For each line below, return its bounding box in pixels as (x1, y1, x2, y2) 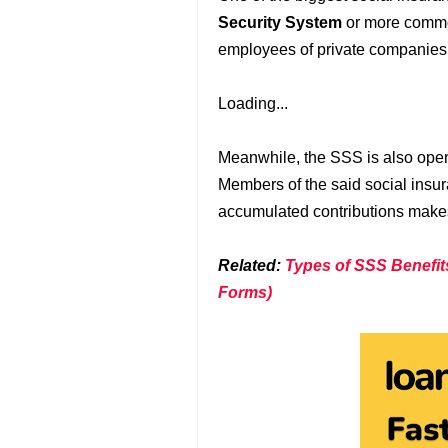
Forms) (218, 284, 272, 301)
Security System (218, 14, 342, 31)
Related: (218, 257, 285, 274)
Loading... (218, 95, 288, 112)
